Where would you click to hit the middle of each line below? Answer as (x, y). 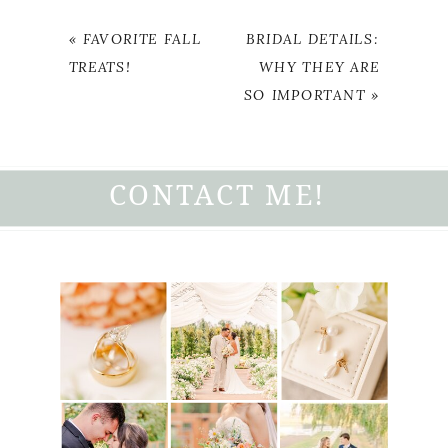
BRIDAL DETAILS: (313, 40)
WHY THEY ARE (319, 68)
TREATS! (100, 68)
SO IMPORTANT (304, 96)
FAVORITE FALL (142, 40)
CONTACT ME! (217, 195)
